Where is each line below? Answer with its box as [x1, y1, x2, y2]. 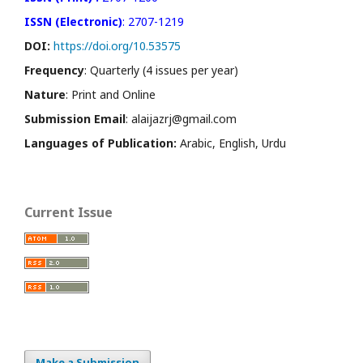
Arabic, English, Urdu [177, 135, 286, 151]
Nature [24, 86, 66, 102]
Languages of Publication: [24, 135, 177, 151]
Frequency [24, 62, 84, 78]
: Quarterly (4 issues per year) [84, 62, 238, 78]
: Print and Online [66, 86, 156, 102]
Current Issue [24, 203, 113, 221]
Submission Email [24, 110, 126, 126]
